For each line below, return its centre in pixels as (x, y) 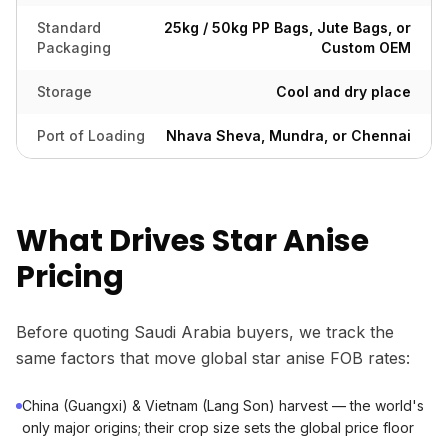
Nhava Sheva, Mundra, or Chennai (288, 135)
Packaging (74, 47)
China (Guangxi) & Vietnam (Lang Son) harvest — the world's (223, 405)
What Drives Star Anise (192, 241)
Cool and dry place (343, 91)
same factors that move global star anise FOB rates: (213, 358)
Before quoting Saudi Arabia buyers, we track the (205, 332)
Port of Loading (91, 135)
